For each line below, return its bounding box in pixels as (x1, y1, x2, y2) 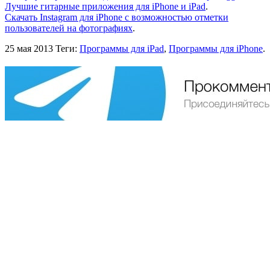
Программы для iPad (80, 43, 164, 54)
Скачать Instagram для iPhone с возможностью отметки (5, 11, 228, 22)
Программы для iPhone (169, 43, 263, 54)
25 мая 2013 (5, 43, 53, 54)
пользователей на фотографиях (5, 22, 133, 33)
